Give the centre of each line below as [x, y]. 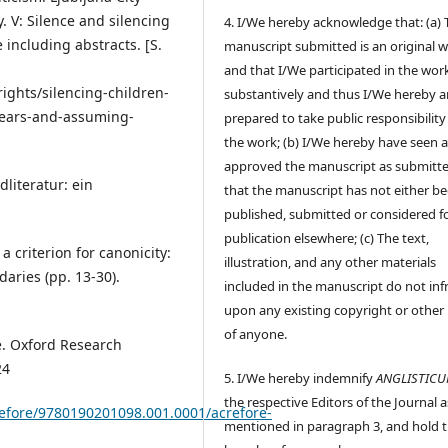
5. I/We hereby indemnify [300, 377]
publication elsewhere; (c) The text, [327, 237]
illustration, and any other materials [330, 261]
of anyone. [256, 333]
